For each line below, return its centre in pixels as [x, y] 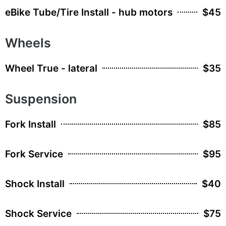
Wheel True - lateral [51, 68]
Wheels [28, 43]
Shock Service [38, 213]
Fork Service [34, 154]
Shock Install [35, 184]
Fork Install [31, 124]
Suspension [41, 99]
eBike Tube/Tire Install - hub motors [89, 12]
